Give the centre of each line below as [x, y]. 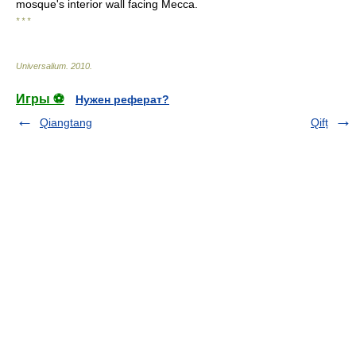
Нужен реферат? [122, 99]
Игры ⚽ [40, 99]
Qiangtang [66, 122]
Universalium [41, 66]
